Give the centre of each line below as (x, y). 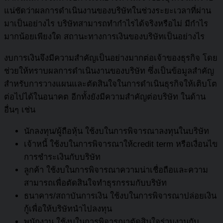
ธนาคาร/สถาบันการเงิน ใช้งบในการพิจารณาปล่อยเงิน (120, 196)
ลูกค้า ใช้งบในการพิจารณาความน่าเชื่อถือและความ (116, 170)
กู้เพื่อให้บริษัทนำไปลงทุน (68, 209)
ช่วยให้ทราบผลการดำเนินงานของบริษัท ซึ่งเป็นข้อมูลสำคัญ (109, 71)
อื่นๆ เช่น (20, 110)
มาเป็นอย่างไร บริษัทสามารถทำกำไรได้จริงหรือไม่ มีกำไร (106, 24)
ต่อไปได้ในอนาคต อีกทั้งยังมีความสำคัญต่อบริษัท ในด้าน (105, 97)
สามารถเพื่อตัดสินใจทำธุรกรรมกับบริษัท (95, 183)
